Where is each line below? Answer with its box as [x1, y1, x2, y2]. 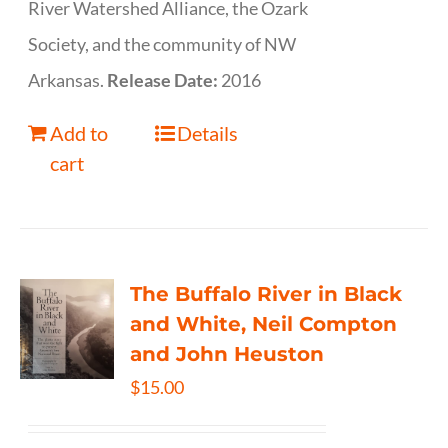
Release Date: [107, 69, 222, 91]
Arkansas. [28, 69, 108, 91]
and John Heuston [130, 342, 325, 366]
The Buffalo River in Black [130, 282, 403, 306]
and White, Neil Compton [130, 312, 398, 336]
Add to [50, 121, 109, 145]
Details [176, 121, 238, 145]
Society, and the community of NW [28, 33, 297, 55]
